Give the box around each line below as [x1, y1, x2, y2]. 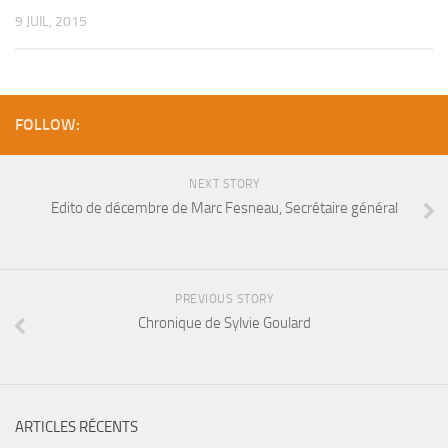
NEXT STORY [189, 177, 259, 192]
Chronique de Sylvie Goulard [137, 314, 311, 333]
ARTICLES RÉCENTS [15, 418, 138, 437]
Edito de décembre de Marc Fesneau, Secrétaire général [50, 199, 398, 218]
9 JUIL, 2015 [15, 13, 87, 31]
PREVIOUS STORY [175, 292, 273, 307]
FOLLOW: [15, 115, 80, 135]
